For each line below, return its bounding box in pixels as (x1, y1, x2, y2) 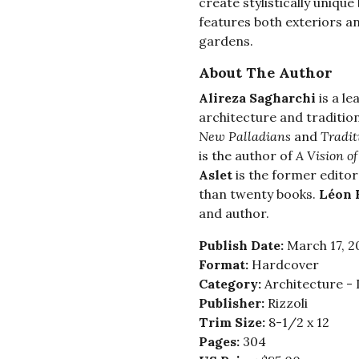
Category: (198, 276, 264, 292)
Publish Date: (198, 237, 287, 254)
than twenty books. (198, 186, 319, 203)
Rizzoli (267, 295, 308, 312)
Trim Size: (198, 314, 268, 331)
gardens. (198, 33, 253, 50)
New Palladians (198, 128, 291, 145)
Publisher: (198, 295, 268, 312)
